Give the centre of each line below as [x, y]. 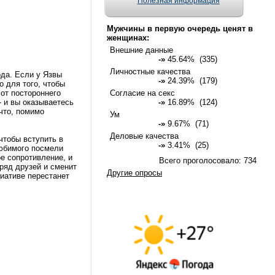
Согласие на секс [142, 93]
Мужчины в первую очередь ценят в [180, 29]
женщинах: [128, 38]
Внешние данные [141, 50]
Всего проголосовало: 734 [208, 161]
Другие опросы [134, 173]
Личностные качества [150, 72]
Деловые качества [144, 136]
